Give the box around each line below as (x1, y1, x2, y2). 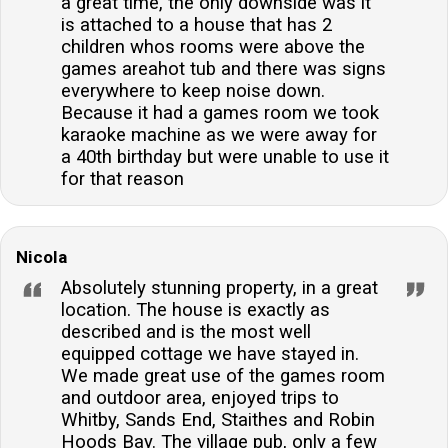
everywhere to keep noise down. (61, 80, 325, 103)
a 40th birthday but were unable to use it (61, 146, 389, 169)
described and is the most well (61, 321, 311, 344)
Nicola (16, 247, 67, 268)
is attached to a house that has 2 (61, 14, 332, 37)
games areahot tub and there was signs (61, 58, 386, 81)
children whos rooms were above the (61, 36, 365, 59)
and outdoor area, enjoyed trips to (61, 387, 339, 410)
